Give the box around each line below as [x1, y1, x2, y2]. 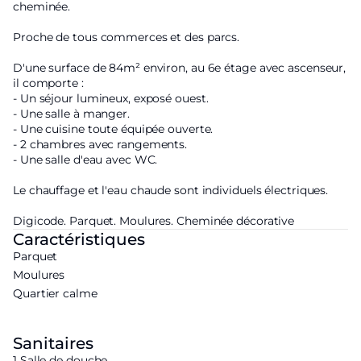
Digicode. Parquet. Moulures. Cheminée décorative [13, 214, 295, 229]
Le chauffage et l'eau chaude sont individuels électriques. [13, 183, 329, 198]
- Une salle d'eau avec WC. [13, 152, 158, 168]
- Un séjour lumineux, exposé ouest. [13, 91, 209, 106]
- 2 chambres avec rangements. [13, 137, 188, 152]
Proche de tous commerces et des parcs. [13, 30, 240, 45]
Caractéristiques [13, 230, 145, 250]
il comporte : [13, 76, 84, 91]
